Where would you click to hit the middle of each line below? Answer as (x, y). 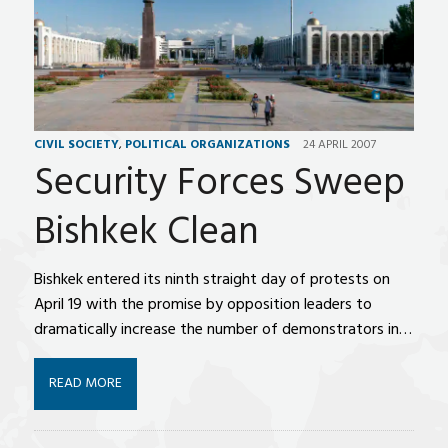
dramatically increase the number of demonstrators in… (222, 330)
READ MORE (85, 384)
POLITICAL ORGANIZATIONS (207, 145)
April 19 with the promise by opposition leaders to (202, 305)
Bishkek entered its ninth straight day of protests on (211, 280)
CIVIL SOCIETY (76, 145)
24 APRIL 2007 (339, 145)
